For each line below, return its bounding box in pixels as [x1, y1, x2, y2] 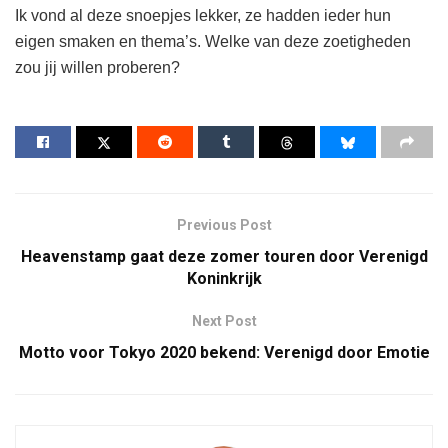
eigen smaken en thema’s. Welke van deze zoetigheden [15, 32, 411, 50]
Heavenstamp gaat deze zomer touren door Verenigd [20, 246, 428, 266]
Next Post [191, 312, 257, 329]
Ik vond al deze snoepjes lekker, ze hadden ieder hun [15, 6, 391, 24]
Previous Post [176, 216, 272, 233]
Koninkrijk [186, 268, 262, 288]
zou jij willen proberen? [15, 58, 180, 76]
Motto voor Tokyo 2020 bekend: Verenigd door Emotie [18, 342, 430, 362]
